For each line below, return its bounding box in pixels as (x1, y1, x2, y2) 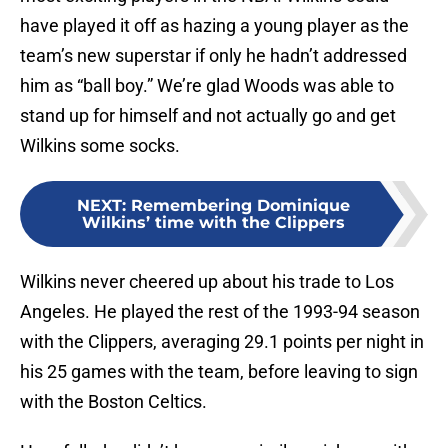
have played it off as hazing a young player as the (20, 15, 409, 37)
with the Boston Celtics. (20, 391, 207, 413)
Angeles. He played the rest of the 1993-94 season (20, 301, 420, 323)
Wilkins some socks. (20, 135, 180, 157)
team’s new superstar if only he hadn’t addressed (20, 45, 407, 67)
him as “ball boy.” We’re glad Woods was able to (20, 75, 394, 97)
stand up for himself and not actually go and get (20, 105, 396, 127)
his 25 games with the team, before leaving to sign (20, 361, 418, 383)
